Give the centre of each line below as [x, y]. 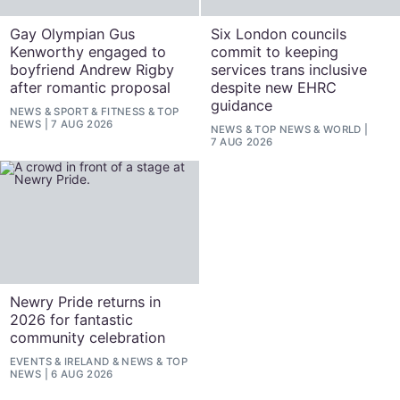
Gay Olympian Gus [72, 33]
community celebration [87, 337]
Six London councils [278, 33]
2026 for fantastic [71, 319]
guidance [241, 105]
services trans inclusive [288, 69]
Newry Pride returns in [85, 301]
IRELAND [87, 362]
